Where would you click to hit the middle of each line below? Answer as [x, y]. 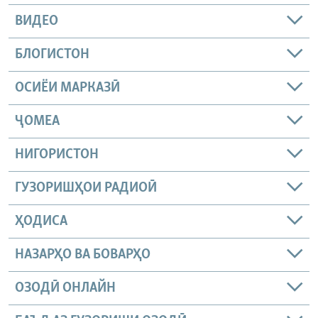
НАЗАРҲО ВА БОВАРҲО [83, 255]
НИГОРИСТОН [57, 155]
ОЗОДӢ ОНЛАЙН [65, 289]
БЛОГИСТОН [52, 55]
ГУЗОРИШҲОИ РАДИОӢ [86, 188]
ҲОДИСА [41, 222]
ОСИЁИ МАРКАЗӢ [67, 88]
